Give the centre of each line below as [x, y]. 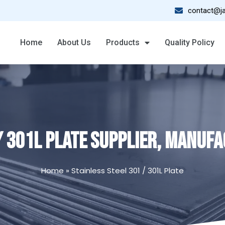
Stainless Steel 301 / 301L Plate [128, 170]
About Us [74, 42]
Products [123, 42]
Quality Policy [190, 42]
